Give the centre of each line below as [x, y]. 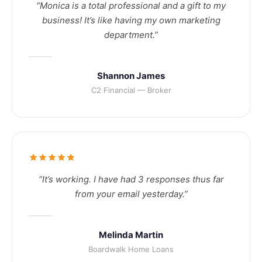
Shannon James [131, 75]
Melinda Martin [131, 235]
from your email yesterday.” [131, 194]
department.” [131, 35]
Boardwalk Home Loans [131, 249]
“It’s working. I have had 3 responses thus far [131, 179]
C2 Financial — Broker [131, 90]
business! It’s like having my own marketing [131, 20]
